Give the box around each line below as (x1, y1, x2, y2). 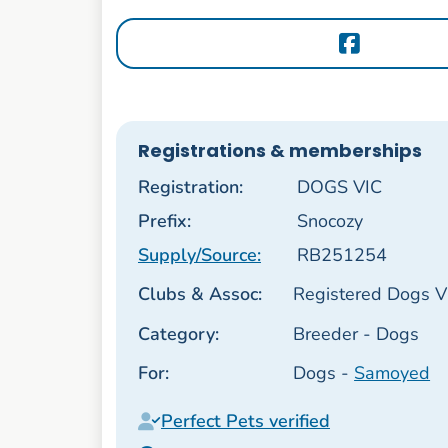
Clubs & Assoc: (137, 282, 262, 307)
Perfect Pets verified (160, 409, 330, 434)
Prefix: (137, 208, 191, 233)
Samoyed (354, 360, 431, 385)
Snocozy (296, 208, 363, 233)
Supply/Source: (137, 242, 261, 267)
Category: (137, 321, 219, 346)
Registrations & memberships (137, 138, 422, 164)
